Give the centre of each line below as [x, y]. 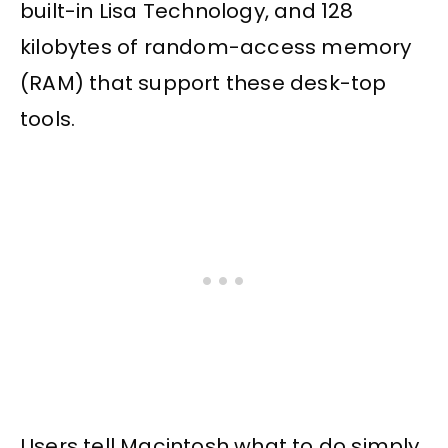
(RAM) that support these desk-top [203, 82]
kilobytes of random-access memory [216, 46]
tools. [48, 118]
